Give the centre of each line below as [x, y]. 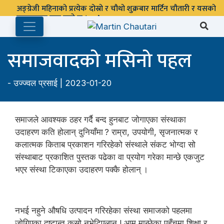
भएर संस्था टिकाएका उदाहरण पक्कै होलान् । [81, 169]
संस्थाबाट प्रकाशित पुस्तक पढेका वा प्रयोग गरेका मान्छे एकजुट [110, 157]
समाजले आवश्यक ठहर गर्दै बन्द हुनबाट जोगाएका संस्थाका [100, 119]
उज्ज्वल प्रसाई [35, 83]
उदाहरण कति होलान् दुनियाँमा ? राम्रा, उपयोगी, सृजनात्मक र [106, 132]
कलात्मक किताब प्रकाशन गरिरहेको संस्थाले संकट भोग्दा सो [105, 144]
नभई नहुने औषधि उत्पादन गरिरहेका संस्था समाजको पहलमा [103, 210]
